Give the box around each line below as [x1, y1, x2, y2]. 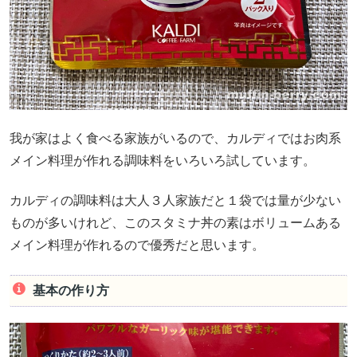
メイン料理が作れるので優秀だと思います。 [10, 238, 265, 253]
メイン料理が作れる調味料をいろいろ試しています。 [10, 154, 316, 168]
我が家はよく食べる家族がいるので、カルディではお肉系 [10, 131, 341, 146]
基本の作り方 [32, 284, 109, 298]
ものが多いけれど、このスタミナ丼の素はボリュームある [10, 216, 341, 230]
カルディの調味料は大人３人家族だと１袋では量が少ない [10, 194, 341, 208]
